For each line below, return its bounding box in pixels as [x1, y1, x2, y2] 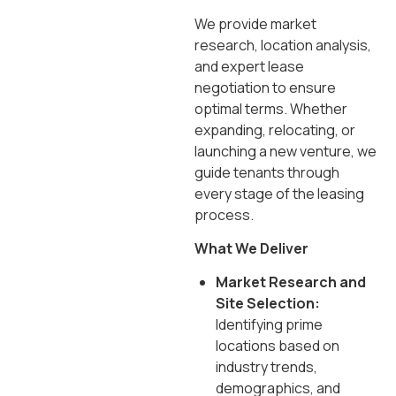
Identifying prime [216, 315, 323, 335]
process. [194, 204, 254, 225]
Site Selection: [216, 293, 320, 314]
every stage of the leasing [194, 183, 364, 203]
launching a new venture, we [194, 141, 377, 161]
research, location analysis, [194, 34, 371, 55]
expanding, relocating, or [194, 119, 355, 140]
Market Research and [216, 272, 366, 293]
